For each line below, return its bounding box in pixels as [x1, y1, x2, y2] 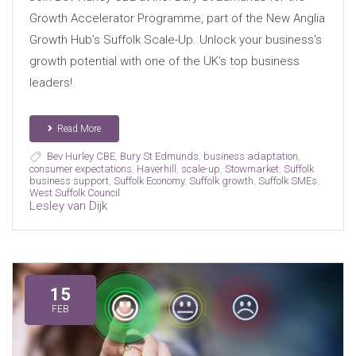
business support [29, 174, 109, 187]
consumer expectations [29, 162, 132, 175]
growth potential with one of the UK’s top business [29, 53, 300, 68]
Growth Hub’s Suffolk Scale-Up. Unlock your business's [29, 32, 322, 47]
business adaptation [203, 149, 298, 162]
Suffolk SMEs [257, 174, 317, 187]
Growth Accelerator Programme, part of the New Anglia [29, 10, 325, 25]
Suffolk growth [188, 174, 253, 187]
